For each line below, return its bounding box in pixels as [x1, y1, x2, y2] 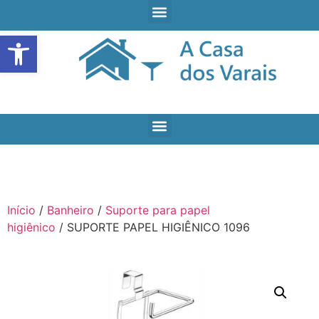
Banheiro [47, 203, 94, 218]
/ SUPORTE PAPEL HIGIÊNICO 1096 [56, 220, 250, 235]
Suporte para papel [105, 203, 210, 218]
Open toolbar [6, 28, 83, 56]
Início [7, 203, 36, 218]
